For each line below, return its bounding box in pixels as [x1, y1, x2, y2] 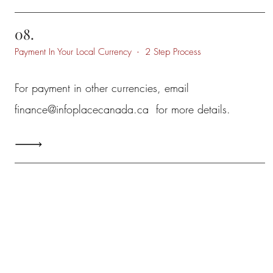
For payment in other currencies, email [14, 80, 189, 95]
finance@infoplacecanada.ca [14, 102, 149, 116]
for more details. [148, 102, 230, 116]
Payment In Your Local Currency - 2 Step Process [14, 46, 201, 58]
